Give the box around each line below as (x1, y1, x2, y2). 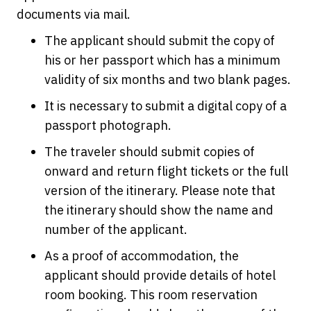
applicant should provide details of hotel (44, 267, 276, 283)
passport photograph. (44, 117, 171, 133)
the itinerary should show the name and (44, 202, 274, 218)
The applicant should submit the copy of (44, 33, 275, 49)
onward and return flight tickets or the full (44, 163, 288, 179)
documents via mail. (17, 6, 131, 22)
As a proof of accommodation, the (44, 248, 239, 264)
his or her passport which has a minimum (44, 52, 280, 68)
